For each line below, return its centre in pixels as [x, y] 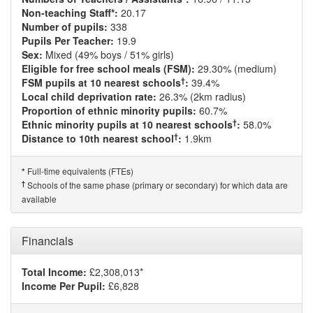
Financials [48, 241]
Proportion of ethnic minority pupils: [109, 110]
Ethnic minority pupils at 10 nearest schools [127, 124]
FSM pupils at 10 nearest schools [101, 82]
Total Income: [54, 272]
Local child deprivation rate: [89, 96]
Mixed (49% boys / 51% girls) [108, 54]
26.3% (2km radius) [201, 96]
